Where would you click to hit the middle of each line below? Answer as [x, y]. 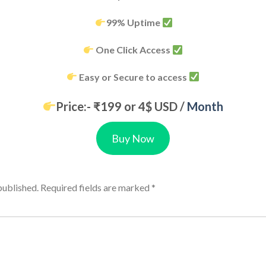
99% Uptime [134, 23]
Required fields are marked [96, 187]
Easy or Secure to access [133, 77]
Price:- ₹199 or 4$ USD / [122, 106]
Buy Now [133, 138]
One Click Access [133, 49]
